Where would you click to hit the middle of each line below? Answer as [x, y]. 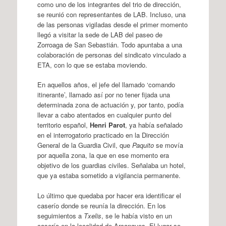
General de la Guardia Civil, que [84, 145]
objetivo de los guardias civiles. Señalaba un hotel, [111, 165]
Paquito [143, 145]
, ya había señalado [154, 125]
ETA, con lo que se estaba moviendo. [92, 65]
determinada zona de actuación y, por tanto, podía [110, 105]
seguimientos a [60, 215]
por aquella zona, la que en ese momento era [103, 155]
